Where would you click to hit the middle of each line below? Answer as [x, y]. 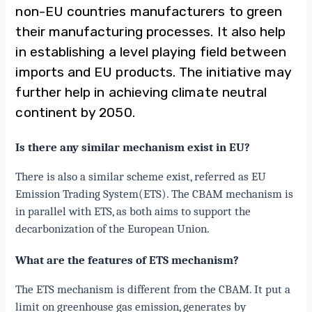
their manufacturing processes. [116, 32]
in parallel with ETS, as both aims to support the [133, 211]
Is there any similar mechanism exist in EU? [133, 147]
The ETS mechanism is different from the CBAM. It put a [153, 289]
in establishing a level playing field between [151, 52]
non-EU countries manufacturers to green [149, 12]
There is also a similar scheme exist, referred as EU [141, 177]
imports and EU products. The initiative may [154, 72]
